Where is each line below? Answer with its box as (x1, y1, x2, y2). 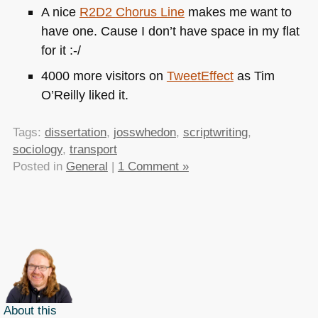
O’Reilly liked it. (40, 87, 128, 103)
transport (69, 142, 117, 156)
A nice (40, 4, 79, 19)
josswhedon (113, 125, 176, 139)
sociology (12, 142, 62, 156)
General (65, 159, 108, 173)
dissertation (44, 125, 106, 139)
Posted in (12, 159, 66, 173)
